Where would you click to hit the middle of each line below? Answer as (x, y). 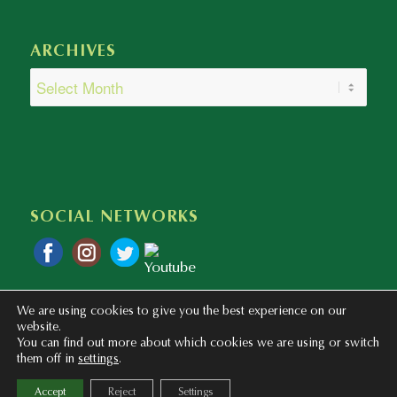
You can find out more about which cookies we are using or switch (198, 344)
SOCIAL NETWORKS (114, 217)
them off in (47, 360)
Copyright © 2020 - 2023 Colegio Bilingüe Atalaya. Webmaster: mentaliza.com (192, 378)
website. (39, 328)
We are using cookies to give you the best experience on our (182, 312)
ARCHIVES (73, 52)
